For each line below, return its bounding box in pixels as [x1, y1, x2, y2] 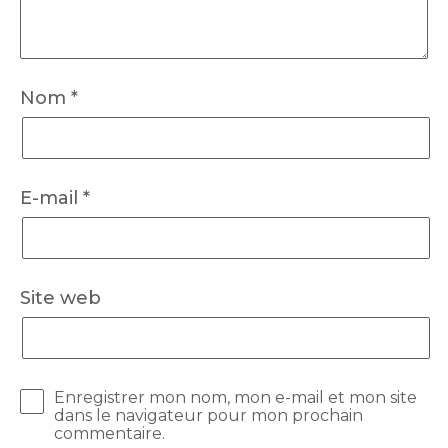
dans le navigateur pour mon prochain [53, 405, 363, 425]
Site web [20, 286, 101, 309]
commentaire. [53, 423, 165, 443]
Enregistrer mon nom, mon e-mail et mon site [53, 387, 417, 407]
